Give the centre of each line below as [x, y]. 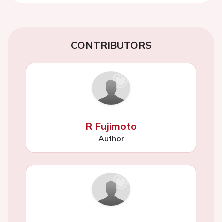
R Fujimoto [111, 126]
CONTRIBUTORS [111, 45]
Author [111, 138]
